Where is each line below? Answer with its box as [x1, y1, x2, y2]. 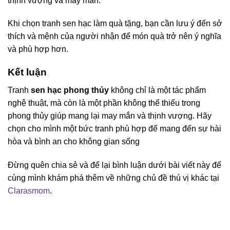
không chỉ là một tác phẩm [109, 85, 206, 94]
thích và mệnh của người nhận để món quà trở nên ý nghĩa [8, 32, 221, 41]
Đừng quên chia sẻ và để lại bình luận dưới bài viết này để [8, 160, 221, 169]
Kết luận [8, 67, 47, 78]
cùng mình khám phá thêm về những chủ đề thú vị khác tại [8, 173, 219, 182]
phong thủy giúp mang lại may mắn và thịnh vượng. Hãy [8, 111, 212, 120]
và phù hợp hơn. [8, 45, 68, 54]
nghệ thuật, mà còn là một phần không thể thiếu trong [8, 98, 200, 107]
